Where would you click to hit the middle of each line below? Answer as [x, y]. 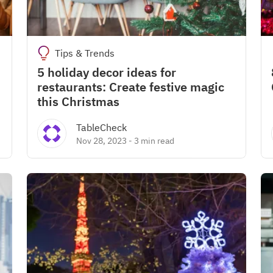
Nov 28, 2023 [101, 141]
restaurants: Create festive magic [131, 87]
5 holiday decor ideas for [107, 72]
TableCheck [101, 127]
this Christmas [78, 101]
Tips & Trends [84, 53]
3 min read [154, 141]
